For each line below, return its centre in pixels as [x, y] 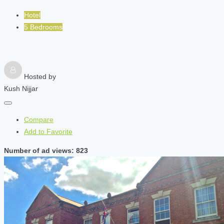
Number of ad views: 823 [46, 151]
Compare [39, 120]
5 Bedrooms [43, 27]
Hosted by [40, 77]
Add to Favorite [48, 132]
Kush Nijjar [21, 89]
